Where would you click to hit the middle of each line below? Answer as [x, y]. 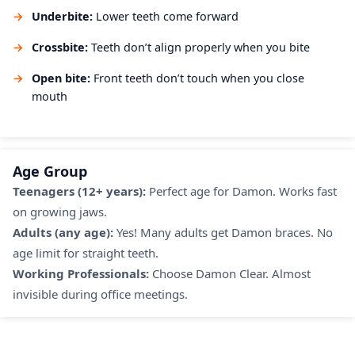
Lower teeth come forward [166, 16]
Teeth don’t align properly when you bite [199, 47]
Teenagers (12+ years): [79, 191]
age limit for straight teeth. [86, 252]
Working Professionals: [81, 273]
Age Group [50, 171]
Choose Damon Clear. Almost [230, 273]
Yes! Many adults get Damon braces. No [223, 232]
